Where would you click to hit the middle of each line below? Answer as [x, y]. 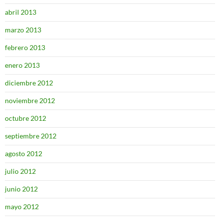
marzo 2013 [23, 30]
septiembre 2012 [31, 136]
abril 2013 [21, 12]
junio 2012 [21, 189]
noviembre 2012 [30, 100]
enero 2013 [22, 65]
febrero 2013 [25, 47]
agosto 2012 [24, 153]
